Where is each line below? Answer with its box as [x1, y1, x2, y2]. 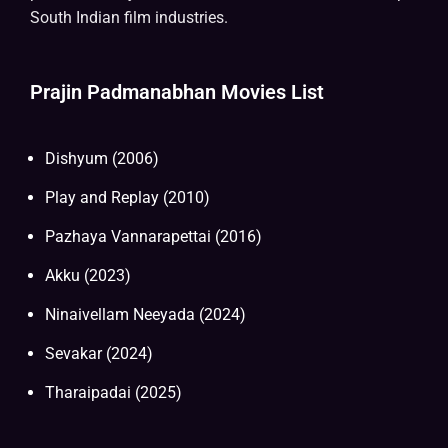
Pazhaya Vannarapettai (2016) [45, 227, 262, 247]
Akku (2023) [45, 266, 131, 286]
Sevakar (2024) [45, 344, 153, 364]
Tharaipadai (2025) [45, 383, 182, 403]
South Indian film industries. [30, 8, 228, 28]
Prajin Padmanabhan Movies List [30, 80, 324, 105]
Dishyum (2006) [45, 149, 159, 169]
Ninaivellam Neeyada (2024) [45, 305, 246, 325]
